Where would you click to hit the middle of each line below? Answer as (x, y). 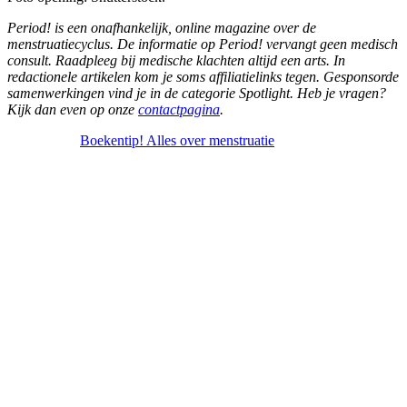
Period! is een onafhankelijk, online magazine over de (162, 27)
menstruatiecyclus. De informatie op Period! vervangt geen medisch (203, 44)
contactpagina (179, 109)
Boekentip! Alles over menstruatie (177, 140)
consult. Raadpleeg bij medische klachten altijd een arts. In (176, 60)
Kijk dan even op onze (73, 109)
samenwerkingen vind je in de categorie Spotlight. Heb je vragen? (197, 93)
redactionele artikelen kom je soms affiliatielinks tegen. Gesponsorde (203, 76)
